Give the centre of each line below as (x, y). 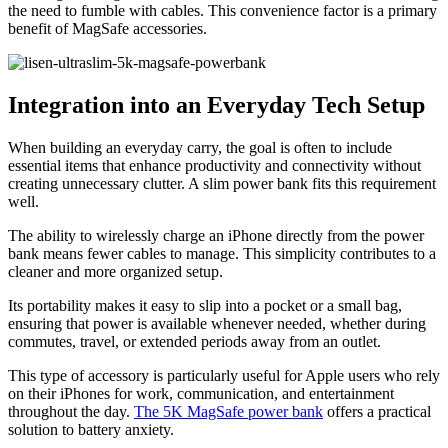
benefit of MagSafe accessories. (107, 28)
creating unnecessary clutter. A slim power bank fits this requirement (222, 183)
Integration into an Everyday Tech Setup (216, 104)
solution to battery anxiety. (91, 429)
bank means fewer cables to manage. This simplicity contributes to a (222, 253)
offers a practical (377, 411)
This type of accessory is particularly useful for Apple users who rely (224, 375)
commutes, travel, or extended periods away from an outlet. (194, 341)
